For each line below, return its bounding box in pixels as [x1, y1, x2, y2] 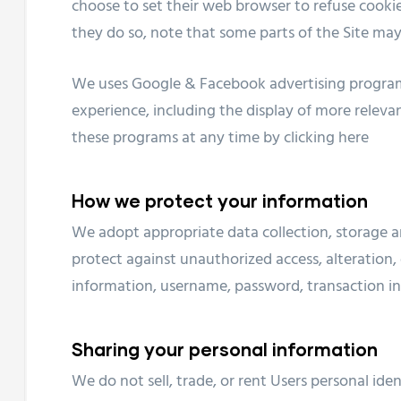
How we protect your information [72, 189, 368, 211]
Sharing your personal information [72, 337, 378, 360]
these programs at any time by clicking [72, 124, 338, 151]
